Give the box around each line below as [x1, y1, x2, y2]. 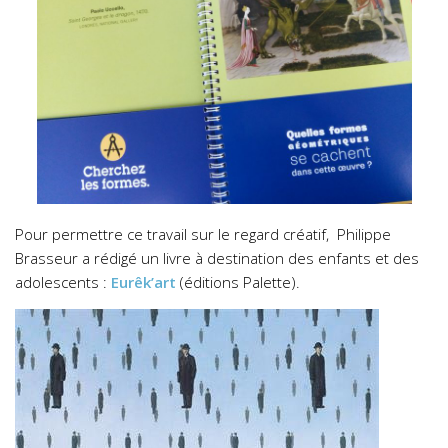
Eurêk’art [111, 271, 176, 292]
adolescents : [15, 271, 111, 292]
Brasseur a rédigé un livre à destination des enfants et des [15, 247, 419, 268]
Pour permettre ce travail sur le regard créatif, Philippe [15, 223, 391, 244]
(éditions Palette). [176, 271, 300, 292]
